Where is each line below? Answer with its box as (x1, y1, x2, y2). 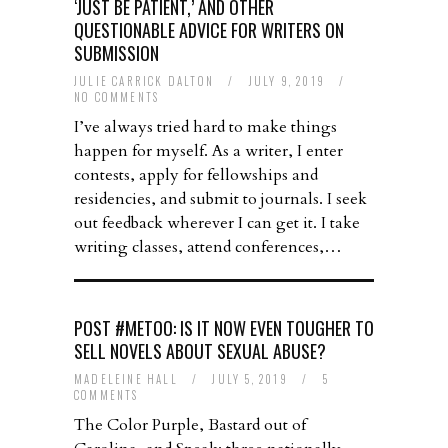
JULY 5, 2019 (212, 371, 293, 388)
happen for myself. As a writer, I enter (74, 140, 343, 163)
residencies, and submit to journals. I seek (74, 188, 367, 211)
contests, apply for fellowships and (74, 164, 318, 187)
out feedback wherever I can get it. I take (74, 212, 360, 235)
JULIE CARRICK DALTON (74, 73, 214, 90)
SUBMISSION (74, 40, 159, 67)
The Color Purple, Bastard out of (74, 414, 306, 437)
